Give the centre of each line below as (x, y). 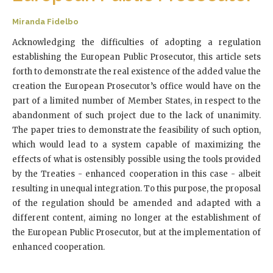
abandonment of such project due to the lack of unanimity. (136, 115)
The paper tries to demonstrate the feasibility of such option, (136, 130)
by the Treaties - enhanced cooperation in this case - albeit (136, 174)
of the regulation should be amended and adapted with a (136, 203)
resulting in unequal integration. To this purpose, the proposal (136, 188)
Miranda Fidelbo (45, 21)
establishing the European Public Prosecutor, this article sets (136, 57)
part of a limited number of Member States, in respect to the (136, 101)
